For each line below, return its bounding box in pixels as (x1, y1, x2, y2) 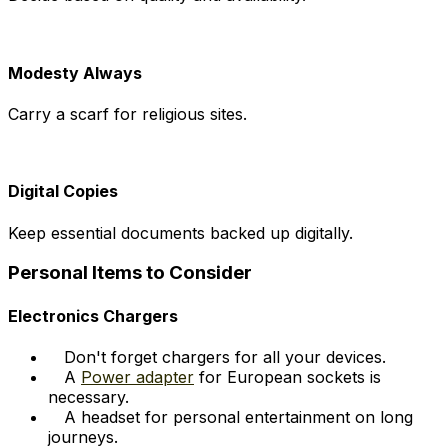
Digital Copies (8, 181, 118, 202)
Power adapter (81, 366, 194, 387)
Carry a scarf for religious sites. (8, 104, 247, 124)
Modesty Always (8, 62, 142, 83)
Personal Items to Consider (8, 261, 252, 285)
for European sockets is (194, 366, 381, 387)
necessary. (48, 386, 129, 407)
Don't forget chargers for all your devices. (64, 346, 386, 367)
